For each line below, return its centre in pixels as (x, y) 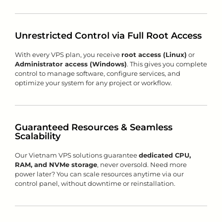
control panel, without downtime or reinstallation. (95, 183)
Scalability (38, 136)
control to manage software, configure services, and (98, 73)
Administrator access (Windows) (71, 64)
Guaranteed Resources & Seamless (94, 127)
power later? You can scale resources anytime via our (99, 174)
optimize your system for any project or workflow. (93, 83)
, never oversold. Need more (142, 165)
